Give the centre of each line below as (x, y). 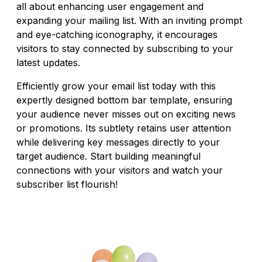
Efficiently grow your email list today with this (116, 86)
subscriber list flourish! (67, 185)
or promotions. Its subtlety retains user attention (124, 128)
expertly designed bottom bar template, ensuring (124, 100)
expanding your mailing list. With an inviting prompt (129, 21)
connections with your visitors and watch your (120, 170)
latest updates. (48, 63)
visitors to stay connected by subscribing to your (125, 49)
